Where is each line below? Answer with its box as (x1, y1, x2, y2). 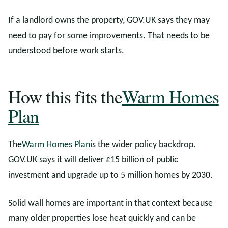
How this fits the (8, 84, 122, 108)
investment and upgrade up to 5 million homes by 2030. (8, 170, 213, 180)
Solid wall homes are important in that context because (8, 198, 213, 208)
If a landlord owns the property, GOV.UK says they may (8, 16, 210, 25)
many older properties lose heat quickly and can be (8, 214, 196, 223)
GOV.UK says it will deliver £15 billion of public (8, 155, 178, 165)
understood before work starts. (8, 46, 124, 56)
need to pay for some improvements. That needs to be (8, 31, 210, 41)
